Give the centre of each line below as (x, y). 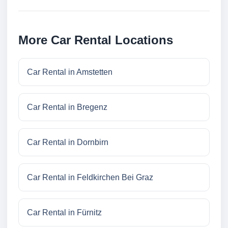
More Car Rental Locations (96, 40)
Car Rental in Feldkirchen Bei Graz (90, 178)
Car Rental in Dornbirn (68, 142)
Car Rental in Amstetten (70, 72)
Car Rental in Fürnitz (64, 213)
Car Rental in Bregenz (67, 107)
